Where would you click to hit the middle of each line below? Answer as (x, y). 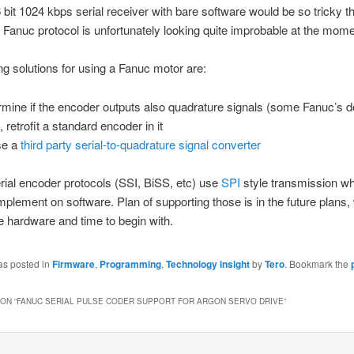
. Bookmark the (317, 264)
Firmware (73, 264)
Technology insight (207, 264)
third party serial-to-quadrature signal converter (141, 144)
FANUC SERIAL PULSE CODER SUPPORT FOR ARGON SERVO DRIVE (150, 301)
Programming (130, 264)
